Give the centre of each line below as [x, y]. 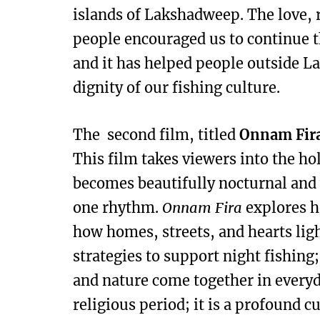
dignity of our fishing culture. [176, 88]
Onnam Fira [202, 208]
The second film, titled [156, 135]
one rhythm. [117, 208]
